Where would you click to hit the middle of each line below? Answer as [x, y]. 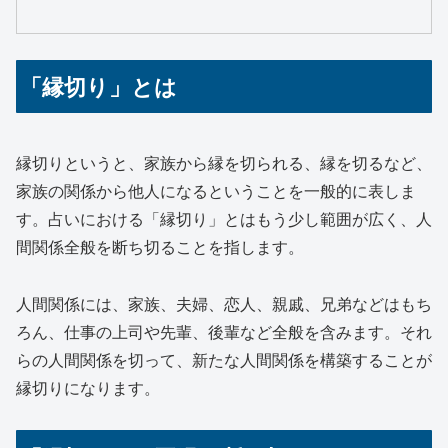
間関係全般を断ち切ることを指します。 [160, 246]
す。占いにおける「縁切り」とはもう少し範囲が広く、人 [224, 218]
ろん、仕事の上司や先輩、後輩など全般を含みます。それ [224, 331]
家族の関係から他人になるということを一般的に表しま [216, 190]
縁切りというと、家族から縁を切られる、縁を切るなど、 [224, 162]
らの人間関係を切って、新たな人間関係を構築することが [224, 359]
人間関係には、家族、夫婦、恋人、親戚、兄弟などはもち [224, 303]
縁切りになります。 [88, 387]
